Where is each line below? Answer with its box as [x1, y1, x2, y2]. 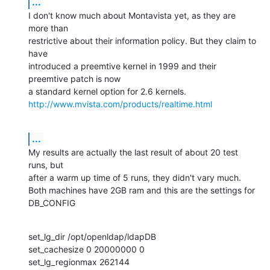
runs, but [28, 159, 63, 170]
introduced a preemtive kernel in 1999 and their [28, 60, 216, 71]
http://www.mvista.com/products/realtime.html [28, 98, 212, 109]
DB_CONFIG [28, 197, 75, 208]
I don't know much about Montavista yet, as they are [28, 10, 236, 20]
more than [28, 22, 68, 33]
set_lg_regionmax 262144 [28, 256, 132, 267]
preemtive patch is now [28, 73, 121, 84]
